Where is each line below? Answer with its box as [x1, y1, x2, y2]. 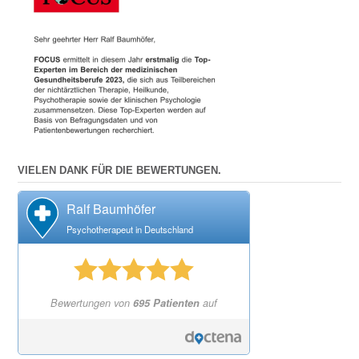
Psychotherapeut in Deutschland [67, 223, 193, 236]
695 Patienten [133, 296, 200, 311]
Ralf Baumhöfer [67, 200, 155, 219]
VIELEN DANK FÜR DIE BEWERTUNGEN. [18, 164, 221, 177]
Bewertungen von [50, 296, 133, 311]
